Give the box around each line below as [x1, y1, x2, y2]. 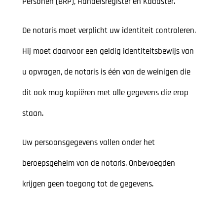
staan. [22, 108, 43, 119]
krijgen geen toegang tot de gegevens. [22, 179, 153, 190]
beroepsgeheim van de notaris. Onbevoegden [22, 158, 175, 169]
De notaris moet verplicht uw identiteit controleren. [22, 25, 196, 37]
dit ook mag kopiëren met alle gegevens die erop [22, 87, 188, 99]
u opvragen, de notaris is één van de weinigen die [22, 67, 190, 78]
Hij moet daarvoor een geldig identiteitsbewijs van [22, 46, 194, 57]
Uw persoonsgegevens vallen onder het [22, 137, 155, 148]
